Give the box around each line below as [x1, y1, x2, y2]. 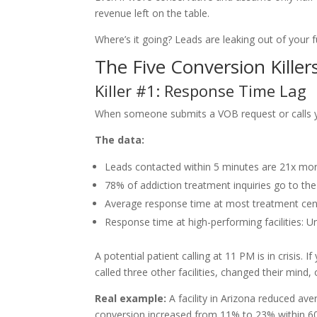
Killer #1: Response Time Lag [95, 80, 307, 101]
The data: [95, 133, 145, 146]
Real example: [95, 292, 167, 305]
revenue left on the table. [95, 6, 210, 20]
